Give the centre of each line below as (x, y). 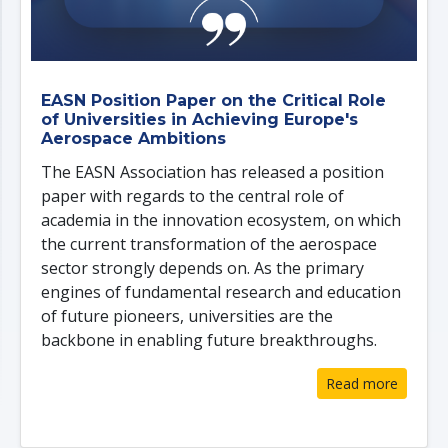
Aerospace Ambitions (133, 138)
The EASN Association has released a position (212, 171)
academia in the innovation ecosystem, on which (221, 219)
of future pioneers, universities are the (187, 315)
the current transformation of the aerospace (209, 243)
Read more (362, 383)
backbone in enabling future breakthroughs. (209, 339)
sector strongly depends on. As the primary (202, 267)
